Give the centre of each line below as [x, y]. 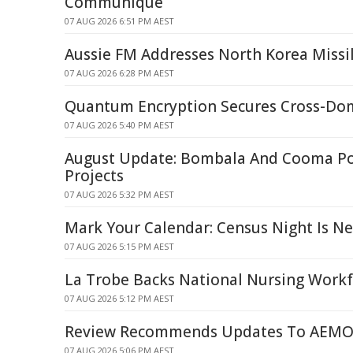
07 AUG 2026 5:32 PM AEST [119, 194]
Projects [94, 176]
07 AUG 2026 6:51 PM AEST [119, 21]
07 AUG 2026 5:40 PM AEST [119, 125]
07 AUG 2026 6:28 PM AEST [119, 73]
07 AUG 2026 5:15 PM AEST [119, 246]
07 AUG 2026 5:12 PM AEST [119, 298]
